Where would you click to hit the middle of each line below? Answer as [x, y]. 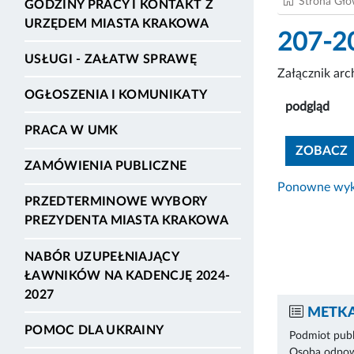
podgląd [307, 106]
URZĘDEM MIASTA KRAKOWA [117, 23]
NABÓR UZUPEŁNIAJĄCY [102, 256]
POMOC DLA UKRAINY [94, 330]
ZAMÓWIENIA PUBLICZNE [106, 166]
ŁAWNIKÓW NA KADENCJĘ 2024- [128, 275]
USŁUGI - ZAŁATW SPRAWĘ [111, 59]
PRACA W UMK [72, 131]
